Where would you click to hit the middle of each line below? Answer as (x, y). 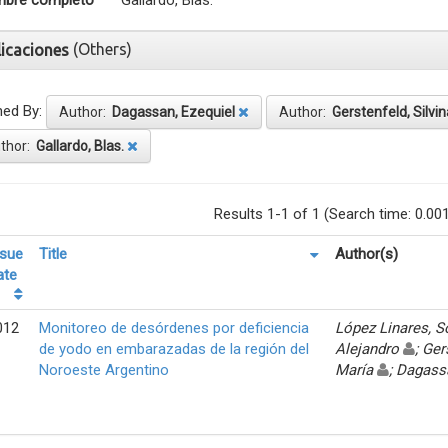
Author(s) (366, 253)
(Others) (102, 48)
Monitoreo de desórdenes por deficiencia (174, 327)
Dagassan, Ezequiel (173, 111)
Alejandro (369, 348)
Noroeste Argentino (104, 369)
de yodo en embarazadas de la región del (174, 348)
